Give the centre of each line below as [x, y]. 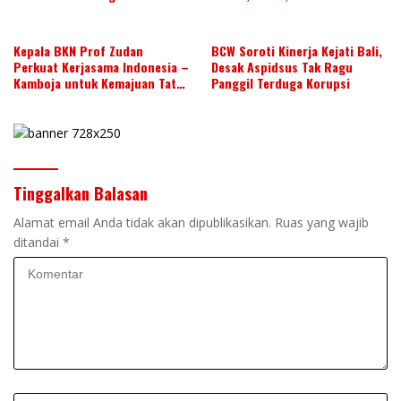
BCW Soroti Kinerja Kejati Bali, [297, 50]
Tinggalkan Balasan [81, 194]
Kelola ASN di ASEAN [69, 98]
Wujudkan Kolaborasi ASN [282, 26]
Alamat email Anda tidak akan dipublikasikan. [142, 223]
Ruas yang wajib [322, 223]
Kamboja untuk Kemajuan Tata [98, 82]
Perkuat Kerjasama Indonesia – [101, 66]
